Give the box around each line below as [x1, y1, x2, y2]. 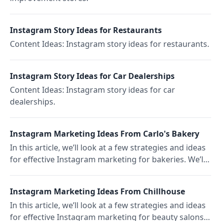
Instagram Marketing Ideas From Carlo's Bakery [10, 128, 199, 139]
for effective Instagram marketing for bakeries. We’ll [10, 154, 205, 165]
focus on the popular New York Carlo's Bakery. [10, 166, 183, 177]
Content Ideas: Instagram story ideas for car [10, 84, 175, 95]
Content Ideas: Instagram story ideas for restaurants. [10, 38, 209, 49]
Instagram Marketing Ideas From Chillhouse [10, 186, 185, 197]
